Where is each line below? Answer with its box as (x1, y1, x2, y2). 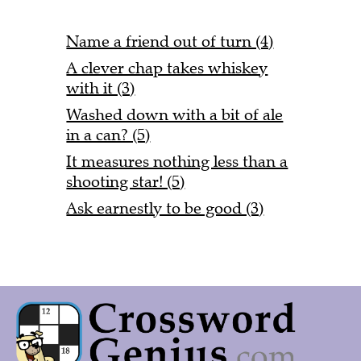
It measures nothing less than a (66, 151, 288, 172)
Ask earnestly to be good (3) (66, 197, 264, 218)
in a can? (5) (66, 124, 151, 145)
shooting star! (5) (66, 171, 185, 192)
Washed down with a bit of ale (66, 104, 284, 125)
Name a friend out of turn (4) (66, 31, 274, 52)
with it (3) (66, 77, 135, 98)
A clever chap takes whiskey (66, 57, 268, 78)
